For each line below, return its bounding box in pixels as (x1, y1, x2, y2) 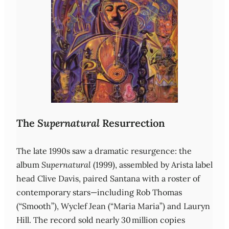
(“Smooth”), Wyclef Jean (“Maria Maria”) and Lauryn (16, 200, 210, 211)
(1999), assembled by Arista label (91, 159, 213, 170)
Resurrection (100, 117, 165, 130)
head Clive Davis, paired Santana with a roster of (16, 173, 200, 184)
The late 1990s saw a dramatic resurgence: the (16, 145, 192, 156)
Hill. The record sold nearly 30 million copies (16, 214, 185, 225)
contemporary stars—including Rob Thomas (16, 187, 182, 197)
